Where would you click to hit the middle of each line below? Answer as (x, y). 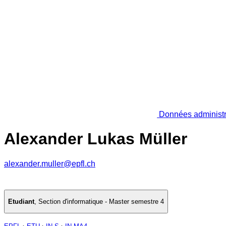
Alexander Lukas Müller (96, 139)
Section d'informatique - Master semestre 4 (101, 202)
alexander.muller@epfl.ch (50, 163)
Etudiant (21, 202)
